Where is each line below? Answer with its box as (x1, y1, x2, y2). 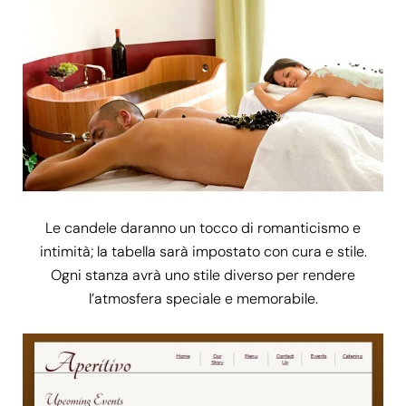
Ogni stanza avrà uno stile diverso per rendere (51, 266, 355, 285)
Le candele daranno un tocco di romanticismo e (45, 218, 361, 238)
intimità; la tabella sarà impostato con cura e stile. (39, 242, 367, 262)
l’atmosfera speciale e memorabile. (88, 289, 318, 309)
